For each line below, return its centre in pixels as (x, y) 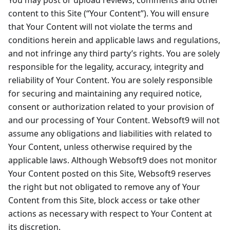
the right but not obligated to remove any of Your (104, 187)
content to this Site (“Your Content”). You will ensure (109, 14)
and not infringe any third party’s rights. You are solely (114, 54)
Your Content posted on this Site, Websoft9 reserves (110, 174)
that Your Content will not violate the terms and (100, 27)
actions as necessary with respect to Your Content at (110, 214)
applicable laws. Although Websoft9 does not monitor (113, 160)
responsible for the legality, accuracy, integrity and (106, 67)
